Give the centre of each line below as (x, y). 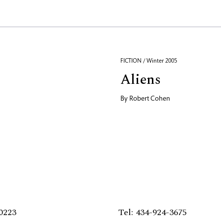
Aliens (141, 80)
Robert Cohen (150, 99)
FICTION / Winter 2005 (149, 61)
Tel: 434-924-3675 (152, 213)
